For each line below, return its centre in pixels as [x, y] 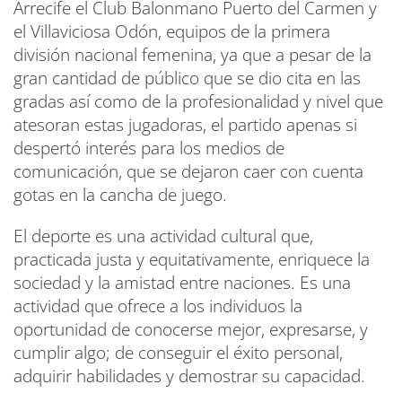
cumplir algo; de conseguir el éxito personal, [178, 353]
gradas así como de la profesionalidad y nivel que [198, 102]
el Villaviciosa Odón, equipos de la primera [172, 32]
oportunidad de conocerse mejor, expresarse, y [191, 330]
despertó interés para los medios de [149, 149]
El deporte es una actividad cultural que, [163, 236]
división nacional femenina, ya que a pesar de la [192, 55]
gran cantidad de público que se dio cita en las [187, 79]
